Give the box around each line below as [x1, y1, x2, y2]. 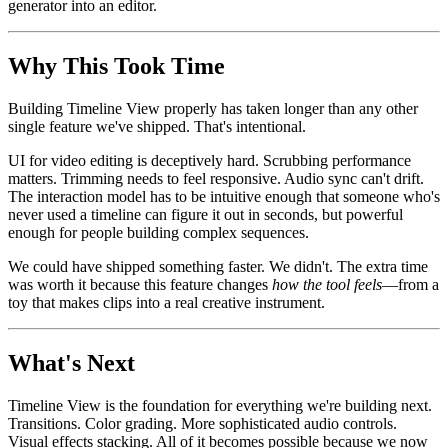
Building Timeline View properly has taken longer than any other [8, 100, 418, 118]
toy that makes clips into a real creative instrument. [8, 294, 325, 312]
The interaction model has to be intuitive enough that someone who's [8, 188, 440, 206]
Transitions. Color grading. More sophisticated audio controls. [8, 415, 397, 433]
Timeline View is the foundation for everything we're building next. [8, 397, 432, 415]
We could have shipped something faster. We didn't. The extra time [8, 258, 428, 276]
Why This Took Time [8, 53, 225, 80]
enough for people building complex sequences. [8, 224, 309, 242]
